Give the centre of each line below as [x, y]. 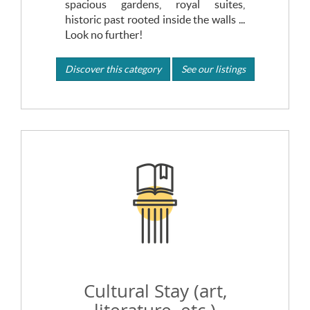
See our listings [213, 69]
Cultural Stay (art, [155, 291]
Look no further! [103, 34]
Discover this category [113, 69]
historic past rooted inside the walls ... [155, 19]
